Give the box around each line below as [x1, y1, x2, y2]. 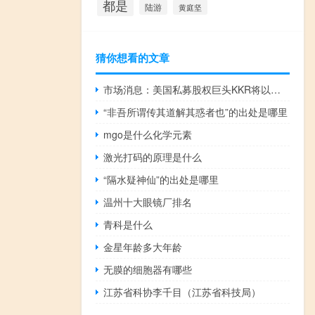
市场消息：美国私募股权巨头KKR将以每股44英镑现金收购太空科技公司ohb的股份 [271, 82, 281, 96]
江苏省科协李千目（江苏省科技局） [103, 284, 262, 299]
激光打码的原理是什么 [103, 149, 202, 164]
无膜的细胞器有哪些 [103, 262, 193, 276]
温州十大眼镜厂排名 [103, 194, 193, 209]
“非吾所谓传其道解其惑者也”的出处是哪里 [103, 104, 288, 119]
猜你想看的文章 [96, 49, 169, 65]
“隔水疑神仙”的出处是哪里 [103, 172, 219, 186]
